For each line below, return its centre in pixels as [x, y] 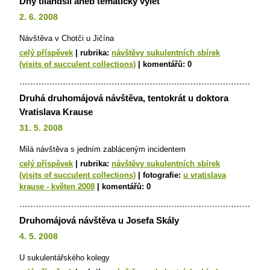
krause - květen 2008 [57, 187]
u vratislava [205, 175]
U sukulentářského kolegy [64, 258]
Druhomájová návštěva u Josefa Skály [99, 220]
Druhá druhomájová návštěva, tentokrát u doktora [124, 98]
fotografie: [162, 175]
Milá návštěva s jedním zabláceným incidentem [102, 149]
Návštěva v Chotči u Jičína [67, 38]
